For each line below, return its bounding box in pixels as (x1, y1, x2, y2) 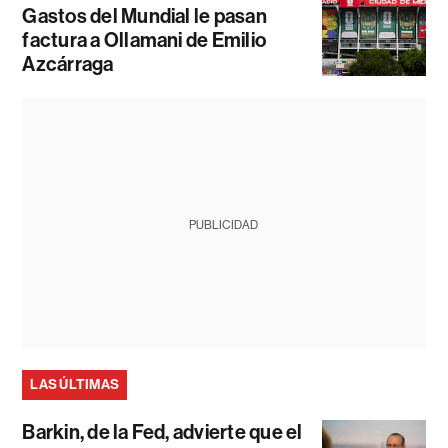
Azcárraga (22, 52, 114, 77)
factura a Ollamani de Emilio (22, 28, 267, 53)
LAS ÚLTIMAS (30, 376, 120, 394)
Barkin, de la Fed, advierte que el (22, 420, 303, 445)
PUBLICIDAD (189, 218, 259, 233)
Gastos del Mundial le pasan (22, 4, 267, 29)
